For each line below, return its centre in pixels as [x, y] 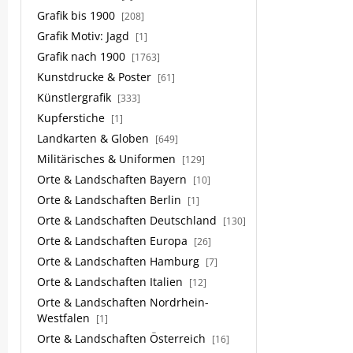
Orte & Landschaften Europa [114, 241]
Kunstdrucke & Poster [96, 77]
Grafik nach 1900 [83, 56]
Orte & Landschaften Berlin [111, 200]
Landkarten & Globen [95, 138]
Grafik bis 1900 [78, 15]
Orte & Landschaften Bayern [113, 179]
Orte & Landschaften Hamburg [120, 261]
